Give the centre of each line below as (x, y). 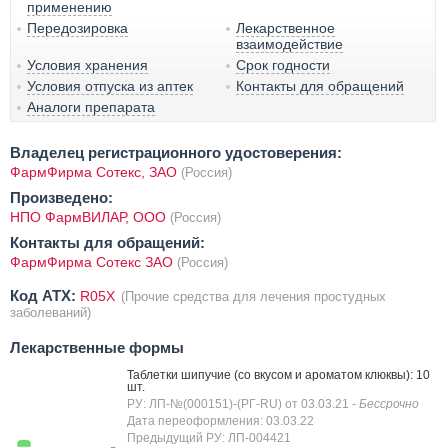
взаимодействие (290, 43)
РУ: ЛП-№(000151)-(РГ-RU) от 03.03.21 (239, 403)
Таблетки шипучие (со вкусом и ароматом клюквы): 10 (278, 374)
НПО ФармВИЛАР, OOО (90, 216)
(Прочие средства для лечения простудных (253, 296)
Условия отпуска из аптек (110, 85)
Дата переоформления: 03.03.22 (220, 420)
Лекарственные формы (97, 347)
